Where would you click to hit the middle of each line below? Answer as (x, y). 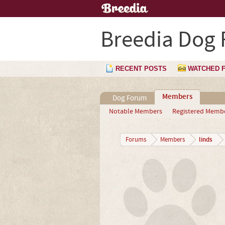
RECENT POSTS (141, 69)
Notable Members (135, 111)
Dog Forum (129, 98)
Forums (136, 140)
